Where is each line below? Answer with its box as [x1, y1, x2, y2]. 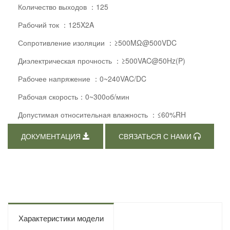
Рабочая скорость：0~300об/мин [18, 91, 129, 102]
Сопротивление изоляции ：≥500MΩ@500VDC [18, 37, 177, 48]
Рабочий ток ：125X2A [18, 20, 94, 30]
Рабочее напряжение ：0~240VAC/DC [18, 73, 146, 84]
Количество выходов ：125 [18, 2, 108, 12]
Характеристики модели [18, 213, 104, 223]
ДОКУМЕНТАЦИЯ [21, 132, 83, 142]
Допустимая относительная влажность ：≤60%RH [18, 109, 186, 120]
